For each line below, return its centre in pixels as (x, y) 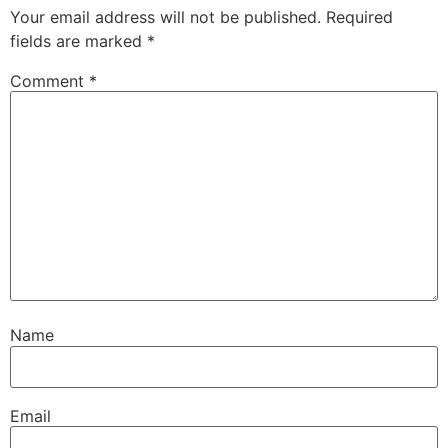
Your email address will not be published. (165, 17)
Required (359, 17)
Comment (49, 81)
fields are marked (78, 41)
